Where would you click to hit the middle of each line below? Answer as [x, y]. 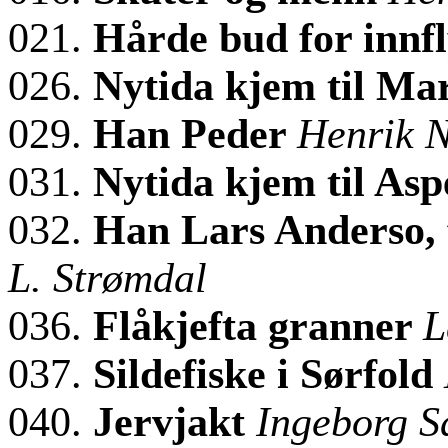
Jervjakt [174, 422]
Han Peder [195, 134]
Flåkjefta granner [258, 326]
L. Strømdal [107, 278]
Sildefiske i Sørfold [268, 374]
